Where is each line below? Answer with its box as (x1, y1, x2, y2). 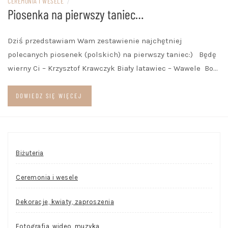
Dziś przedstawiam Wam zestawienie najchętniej (8, 36, 182, 46)
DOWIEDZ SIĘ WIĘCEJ (16, 92, 82, 100)
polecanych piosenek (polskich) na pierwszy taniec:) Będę (8, 50, 216, 60)
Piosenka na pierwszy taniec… (8, 6, 144, 22)
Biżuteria (16, 149, 44, 157)
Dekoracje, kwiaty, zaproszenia (16, 198, 114, 206)
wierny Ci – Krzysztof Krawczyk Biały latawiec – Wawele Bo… (8, 64, 218, 73)
